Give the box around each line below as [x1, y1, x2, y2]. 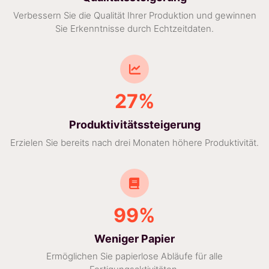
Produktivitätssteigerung [68, 118, 201, 131]
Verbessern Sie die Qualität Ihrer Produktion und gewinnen [13, 9, 256, 21]
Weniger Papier [94, 232, 175, 245]
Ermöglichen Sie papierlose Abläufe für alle [46, 250, 223, 262]
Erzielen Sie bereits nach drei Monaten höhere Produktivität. [10, 136, 259, 148]
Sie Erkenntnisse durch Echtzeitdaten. [55, 22, 214, 34]
